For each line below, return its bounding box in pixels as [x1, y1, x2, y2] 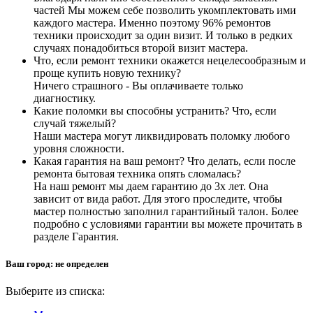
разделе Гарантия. [34, 230, 119, 242]
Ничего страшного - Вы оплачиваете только [34, 79, 243, 92]
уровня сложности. [34, 142, 124, 154]
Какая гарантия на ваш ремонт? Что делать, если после [34, 154, 296, 167]
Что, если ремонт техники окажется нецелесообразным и [34, 54, 306, 66]
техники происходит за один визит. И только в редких [34, 29, 293, 41]
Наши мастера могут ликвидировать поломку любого [34, 129, 290, 142]
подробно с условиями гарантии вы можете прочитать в [34, 217, 303, 230]
